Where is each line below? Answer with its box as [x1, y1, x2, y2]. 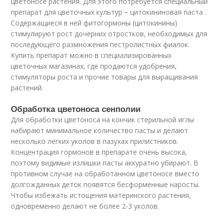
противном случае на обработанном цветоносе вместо [11, 169, 200, 178]
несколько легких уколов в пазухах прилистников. [11, 137, 179, 146]
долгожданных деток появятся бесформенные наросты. [11, 180, 200, 189]
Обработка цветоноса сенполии [11, 103, 141, 114]
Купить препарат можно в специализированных [11, 51, 172, 60]
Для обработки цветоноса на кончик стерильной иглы [11, 115, 194, 124]
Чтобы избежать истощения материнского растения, [11, 191, 192, 200]
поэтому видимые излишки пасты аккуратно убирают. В [11, 158, 199, 167]
